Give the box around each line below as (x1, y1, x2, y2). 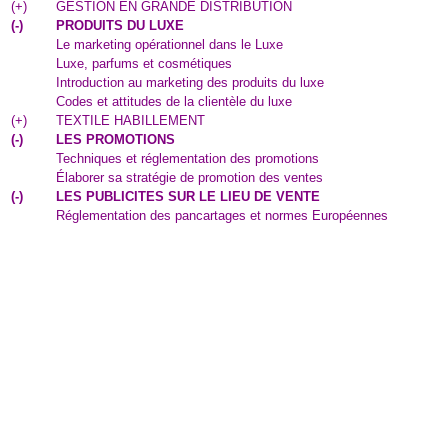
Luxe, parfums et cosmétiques (56, 56, 232, 71)
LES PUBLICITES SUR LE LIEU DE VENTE (56, 189, 320, 204)
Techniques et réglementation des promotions (56, 151, 319, 166)
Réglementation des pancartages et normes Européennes (56, 208, 388, 223)
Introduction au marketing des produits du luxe (56, 75, 324, 90)
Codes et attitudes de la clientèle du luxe (56, 94, 292, 109)
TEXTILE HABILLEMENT (56, 113, 205, 128)
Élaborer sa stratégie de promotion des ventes (56, 170, 323, 185)
